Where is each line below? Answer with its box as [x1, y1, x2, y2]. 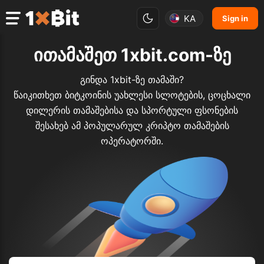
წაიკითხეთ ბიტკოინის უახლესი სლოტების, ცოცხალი [14, 89, 250, 101]
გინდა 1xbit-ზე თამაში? [80, 74, 184, 86]
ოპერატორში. [101, 135, 163, 147]
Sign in [222, 14, 248, 23]
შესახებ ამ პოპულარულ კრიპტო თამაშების [35, 120, 229, 132]
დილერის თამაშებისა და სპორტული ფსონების [26, 104, 238, 117]
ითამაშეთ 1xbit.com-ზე [33, 44, 231, 66]
